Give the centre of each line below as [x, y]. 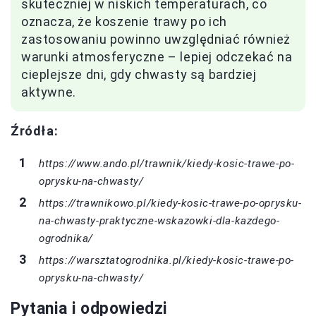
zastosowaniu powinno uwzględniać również [156, 39]
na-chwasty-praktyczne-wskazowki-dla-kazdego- [159, 220]
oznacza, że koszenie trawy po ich [124, 21]
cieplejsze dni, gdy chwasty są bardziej [139, 74]
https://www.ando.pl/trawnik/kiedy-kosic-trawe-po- [167, 163]
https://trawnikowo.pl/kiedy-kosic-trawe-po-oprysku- [170, 203]
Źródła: [35, 130]
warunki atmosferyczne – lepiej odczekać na [157, 56]
